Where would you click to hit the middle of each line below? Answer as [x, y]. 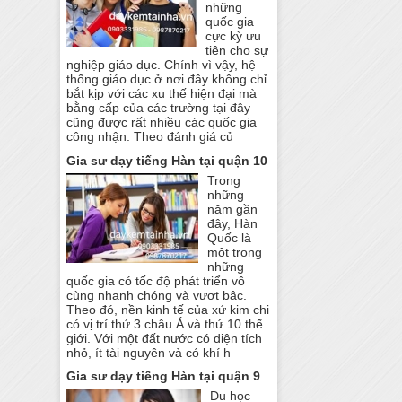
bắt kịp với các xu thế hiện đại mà [162, 94]
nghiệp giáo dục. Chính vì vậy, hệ [162, 65]
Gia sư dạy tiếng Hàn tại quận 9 [164, 376]
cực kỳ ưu [234, 36]
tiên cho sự [237, 51]
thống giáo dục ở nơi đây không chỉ [167, 79]
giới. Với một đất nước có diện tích [165, 338]
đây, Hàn [233, 223]
